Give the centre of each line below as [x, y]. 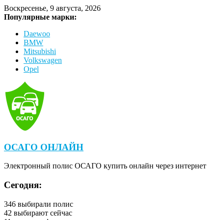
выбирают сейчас [42, 213]
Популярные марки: [40, 17]
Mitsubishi [40, 51]
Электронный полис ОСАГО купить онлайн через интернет [105, 166]
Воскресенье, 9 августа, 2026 [52, 8]
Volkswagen [43, 60]
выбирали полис [44, 204]
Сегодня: [23, 185]
